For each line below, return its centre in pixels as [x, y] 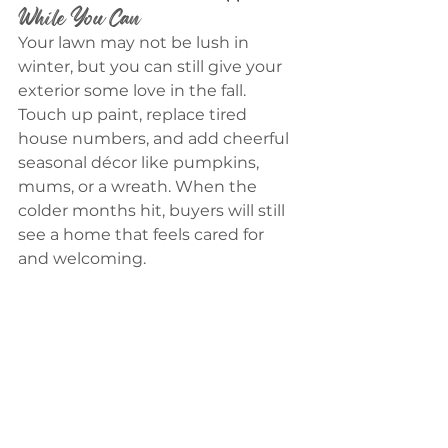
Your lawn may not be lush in [135, 42]
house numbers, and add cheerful [155, 138]
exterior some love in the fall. [134, 90]
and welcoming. [82, 258]
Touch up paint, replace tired [134, 114]
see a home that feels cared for [143, 234]
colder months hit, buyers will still [153, 210]
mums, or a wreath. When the [139, 186]
